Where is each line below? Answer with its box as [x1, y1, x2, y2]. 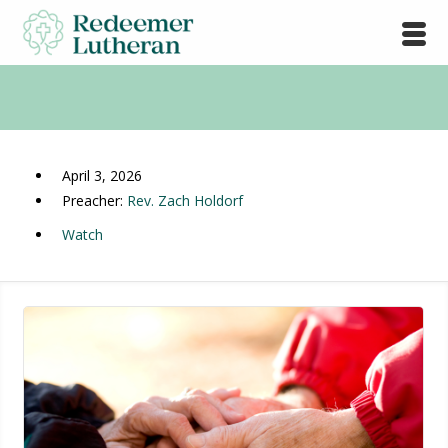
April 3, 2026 [61, 166, 142, 186]
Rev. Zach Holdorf [126, 191, 243, 211]
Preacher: [61, 191, 127, 211]
